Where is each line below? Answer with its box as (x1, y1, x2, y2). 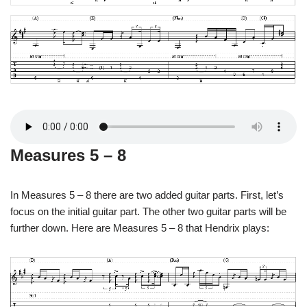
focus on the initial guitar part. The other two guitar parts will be (10, 205, 286, 217)
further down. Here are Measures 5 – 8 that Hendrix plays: (10, 221, 269, 234)
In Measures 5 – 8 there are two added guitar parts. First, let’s (10, 188, 284, 201)
